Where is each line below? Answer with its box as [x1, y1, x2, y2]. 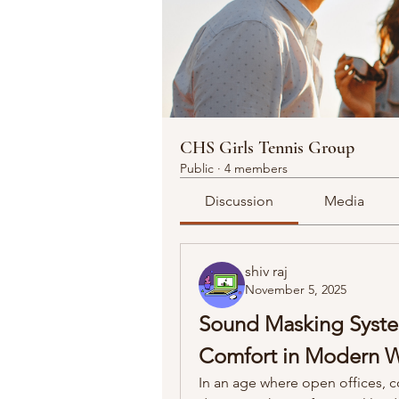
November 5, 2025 [245, 281, 346, 297]
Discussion [205, 191, 274, 209]
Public [180, 159, 214, 176]
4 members [224, 159, 288, 176]
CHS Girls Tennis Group [180, 136, 354, 159]
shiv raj [245, 262, 288, 280]
